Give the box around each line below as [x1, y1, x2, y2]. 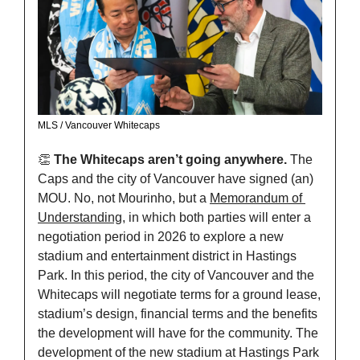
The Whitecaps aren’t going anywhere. [54, 153, 290, 167]
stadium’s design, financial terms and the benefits [38, 307, 317, 321]
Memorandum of [210, 191, 302, 206]
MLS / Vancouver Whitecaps [38, 120, 160, 132]
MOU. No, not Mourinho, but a [38, 191, 210, 206]
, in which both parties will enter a [122, 211, 311, 225]
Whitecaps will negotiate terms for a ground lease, [38, 288, 321, 302]
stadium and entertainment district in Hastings [38, 249, 297, 264]
